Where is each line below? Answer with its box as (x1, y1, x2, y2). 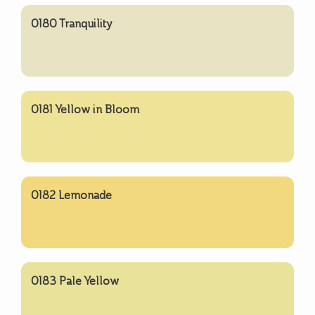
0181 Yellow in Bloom (31, 102, 139, 116)
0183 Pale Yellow (31, 274, 119, 288)
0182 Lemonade (31, 188, 112, 202)
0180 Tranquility (31, 16, 112, 30)
